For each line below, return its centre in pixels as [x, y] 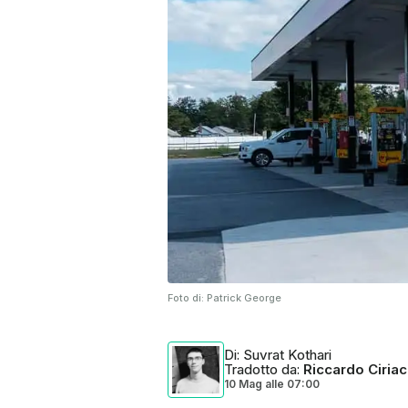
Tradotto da [260, 369]
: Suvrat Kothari [284, 355]
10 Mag [245, 384]
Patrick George [244, 298]
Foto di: [187, 298]
